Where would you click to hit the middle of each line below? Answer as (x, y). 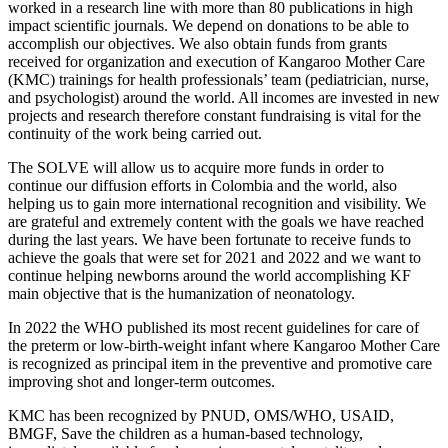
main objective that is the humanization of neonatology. (183, 293)
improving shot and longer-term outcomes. (143, 381)
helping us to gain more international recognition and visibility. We (217, 203)
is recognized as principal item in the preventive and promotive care (220, 363)
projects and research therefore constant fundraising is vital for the (214, 115)
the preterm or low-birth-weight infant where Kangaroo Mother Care (224, 345)
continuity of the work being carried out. (139, 133)
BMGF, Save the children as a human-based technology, (185, 433)
